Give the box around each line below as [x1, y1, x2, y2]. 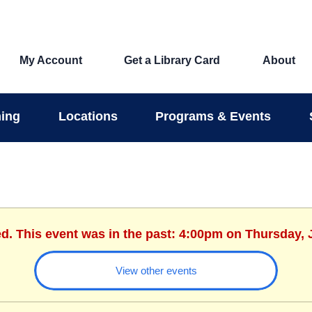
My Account [19, 54, 82, 67]
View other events [115, 264, 197, 276]
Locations [58, 109, 118, 123]
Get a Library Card [124, 54, 221, 67]
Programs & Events [155, 109, 272, 123]
